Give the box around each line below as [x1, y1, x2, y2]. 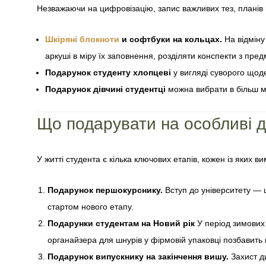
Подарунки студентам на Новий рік [47, 218, 195, 228]
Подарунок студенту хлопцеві [45, 68, 171, 77]
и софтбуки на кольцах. [119, 34, 222, 44]
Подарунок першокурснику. [47, 185, 163, 195]
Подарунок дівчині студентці [45, 84, 166, 94]
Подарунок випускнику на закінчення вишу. [47, 252, 229, 261]
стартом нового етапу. [47, 202, 134, 211]
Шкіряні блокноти [45, 34, 119, 44]
